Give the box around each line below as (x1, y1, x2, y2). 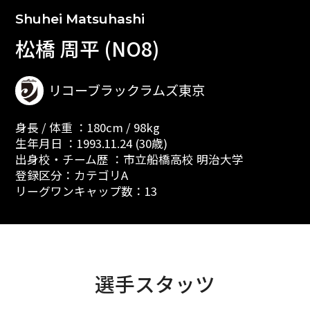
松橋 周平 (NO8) (15, 33, 159, 62)
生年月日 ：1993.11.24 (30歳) (15, 135, 167, 152)
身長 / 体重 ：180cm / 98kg (15, 119, 160, 136)
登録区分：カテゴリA (15, 167, 128, 184)
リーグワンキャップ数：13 (15, 183, 157, 200)
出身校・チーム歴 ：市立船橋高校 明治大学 (15, 151, 244, 168)
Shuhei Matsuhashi (15, 10, 145, 27)
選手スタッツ (95, 268, 215, 298)
